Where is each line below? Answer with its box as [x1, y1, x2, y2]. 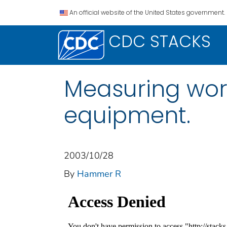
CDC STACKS [108, 30, 211, 53]
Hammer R [77, 167, 121, 180]
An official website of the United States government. [69, 8, 225, 17]
